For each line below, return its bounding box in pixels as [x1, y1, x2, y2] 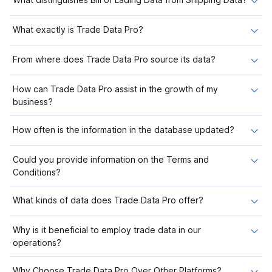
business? [13, 97, 53, 107]
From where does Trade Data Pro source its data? [13, 54, 216, 64]
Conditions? [13, 167, 61, 177]
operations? [13, 237, 61, 248]
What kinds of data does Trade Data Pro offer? [13, 195, 203, 205]
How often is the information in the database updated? [13, 124, 234, 135]
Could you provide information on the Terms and [13, 154, 209, 165]
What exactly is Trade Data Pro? [13, 24, 143, 35]
